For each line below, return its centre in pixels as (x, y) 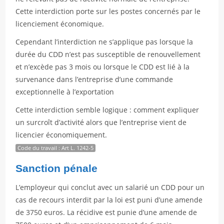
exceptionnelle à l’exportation (65, 92)
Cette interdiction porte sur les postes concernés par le (108, 11)
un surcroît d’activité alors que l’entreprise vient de (101, 122)
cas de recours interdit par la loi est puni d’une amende (109, 200)
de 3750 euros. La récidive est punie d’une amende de (106, 212)
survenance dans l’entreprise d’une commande (94, 79)
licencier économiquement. (61, 135)
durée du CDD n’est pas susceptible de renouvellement (108, 54)
